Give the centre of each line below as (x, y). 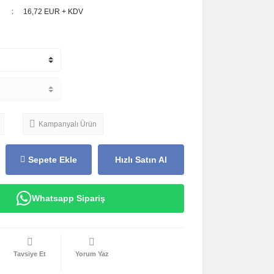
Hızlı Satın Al (141, 159)
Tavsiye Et (30, 254)
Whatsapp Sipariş (69, 198)
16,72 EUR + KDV (54, 12)
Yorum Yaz (92, 254)
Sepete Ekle (52, 159)
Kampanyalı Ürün (67, 124)
